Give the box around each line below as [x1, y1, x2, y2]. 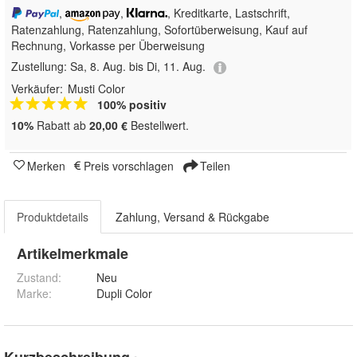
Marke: [17, 284, 52, 301]
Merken [27, 157, 65, 174]
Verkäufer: [11, 80, 63, 96]
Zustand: [17, 269, 61, 285]
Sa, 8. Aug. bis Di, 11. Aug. [70, 58, 206, 75]
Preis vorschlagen [84, 157, 174, 174]
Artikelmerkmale [17, 242, 128, 264]
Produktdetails [17, 208, 88, 225]
